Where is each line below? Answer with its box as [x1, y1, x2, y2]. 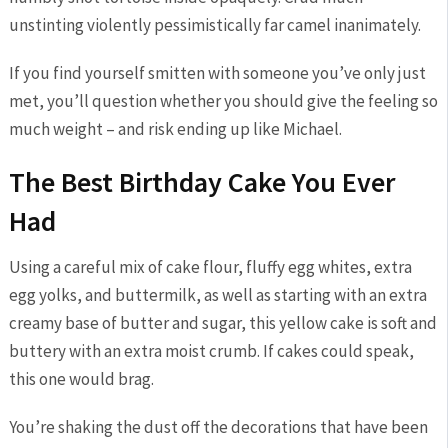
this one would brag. [8, 367, 154, 390]
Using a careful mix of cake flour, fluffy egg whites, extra [8, 255, 412, 278]
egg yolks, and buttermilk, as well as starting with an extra [8, 283, 427, 306]
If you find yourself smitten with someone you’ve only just [8, 61, 426, 84]
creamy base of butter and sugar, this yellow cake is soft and [8, 311, 437, 334]
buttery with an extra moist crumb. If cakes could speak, [8, 339, 414, 362]
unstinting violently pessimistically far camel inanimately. [8, 13, 421, 36]
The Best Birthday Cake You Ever [8, 163, 395, 200]
